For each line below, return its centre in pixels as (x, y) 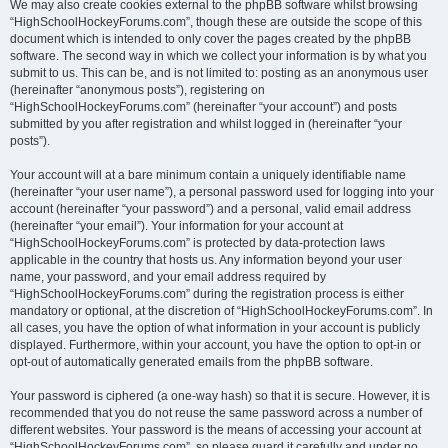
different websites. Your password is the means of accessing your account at (215, 430)
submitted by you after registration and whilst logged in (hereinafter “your (206, 124)
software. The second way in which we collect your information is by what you (218, 56)
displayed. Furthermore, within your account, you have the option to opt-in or (215, 345)
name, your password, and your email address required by (168, 277)
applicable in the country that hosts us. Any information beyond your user (206, 260)
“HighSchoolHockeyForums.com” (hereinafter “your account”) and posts (203, 107)
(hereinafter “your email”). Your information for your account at (176, 226)
